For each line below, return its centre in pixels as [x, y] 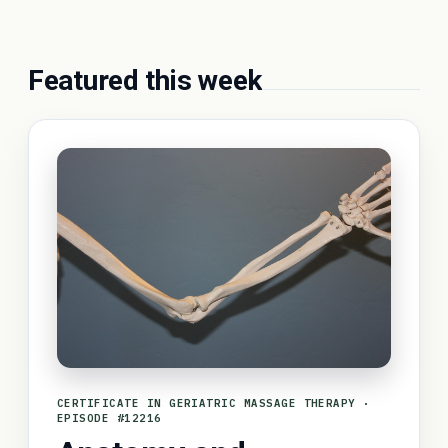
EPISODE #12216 [109, 418]
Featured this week [145, 80]
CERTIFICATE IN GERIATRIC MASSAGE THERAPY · [214, 403]
